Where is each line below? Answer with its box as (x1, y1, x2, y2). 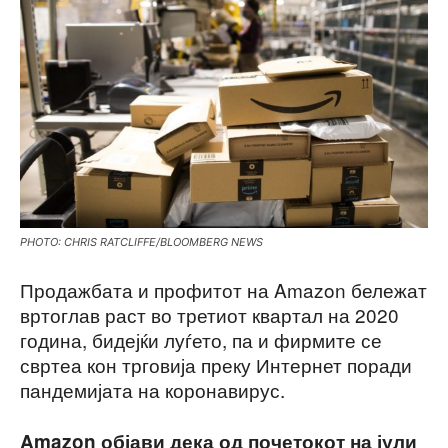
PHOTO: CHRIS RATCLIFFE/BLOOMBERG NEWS (20, 234, 263, 249)
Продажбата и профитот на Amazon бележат (20, 275, 427, 303)
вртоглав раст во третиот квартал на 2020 (20, 300, 399, 328)
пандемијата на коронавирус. (20, 375, 285, 403)
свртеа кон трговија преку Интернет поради (20, 350, 412, 378)
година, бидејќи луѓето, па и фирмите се (20, 325, 382, 353)
